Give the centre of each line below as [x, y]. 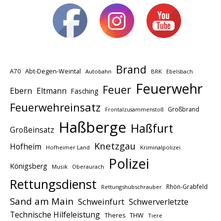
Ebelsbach [180, 72]
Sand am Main [42, 202]
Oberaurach [88, 167]
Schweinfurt [101, 202]
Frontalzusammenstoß [134, 110]
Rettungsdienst [53, 184]
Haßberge [92, 128]
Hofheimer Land [68, 147]
